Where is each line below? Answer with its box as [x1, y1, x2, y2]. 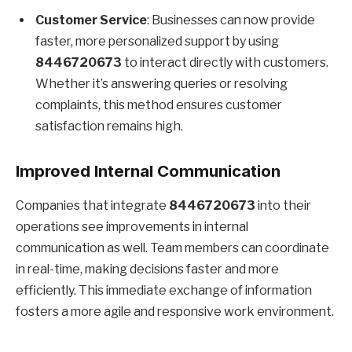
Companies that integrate [16, 198, 169, 214]
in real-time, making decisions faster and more [16, 262, 279, 277]
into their [255, 198, 311, 214]
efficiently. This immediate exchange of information [16, 283, 312, 299]
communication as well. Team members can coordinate [16, 240, 329, 256]
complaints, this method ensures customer [35, 97, 282, 113]
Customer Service [35, 13, 147, 28]
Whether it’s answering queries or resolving [35, 76, 288, 92]
